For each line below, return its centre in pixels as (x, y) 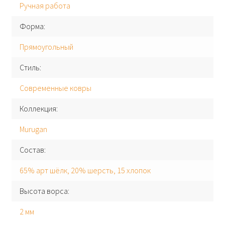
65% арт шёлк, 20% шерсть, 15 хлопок (85, 171)
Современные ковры (55, 88)
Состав (32, 150)
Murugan (33, 129)
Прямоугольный (46, 47)
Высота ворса (43, 191)
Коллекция (38, 109)
